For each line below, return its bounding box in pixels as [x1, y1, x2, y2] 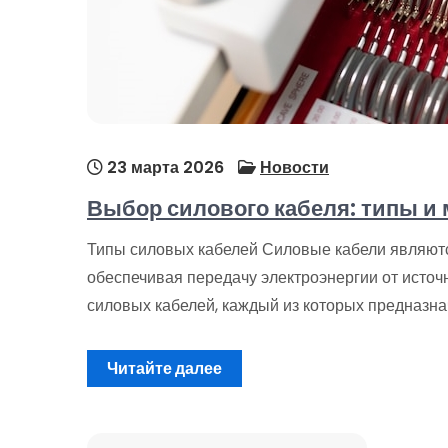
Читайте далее [107, 357, 222, 381]
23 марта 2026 [103, 156, 224, 180]
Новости [260, 156, 329, 180]
